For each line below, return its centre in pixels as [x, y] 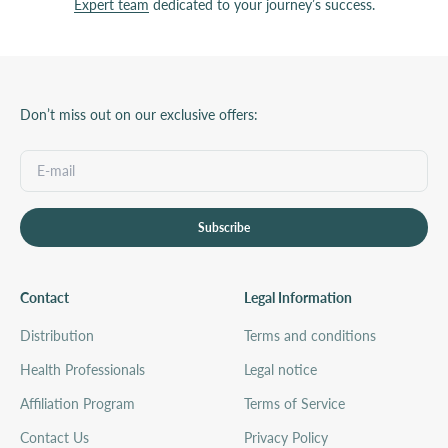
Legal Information [298, 297]
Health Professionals [82, 369]
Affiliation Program [77, 403]
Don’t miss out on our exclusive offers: [139, 114]
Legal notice [280, 369]
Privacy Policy [286, 437]
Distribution [57, 335]
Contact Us [54, 437]
